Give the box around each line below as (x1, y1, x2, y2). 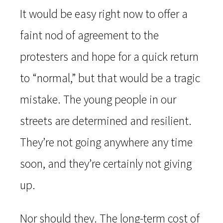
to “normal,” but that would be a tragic (20, 70, 200, 86)
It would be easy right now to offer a (20, 6, 188, 22)
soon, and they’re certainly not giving (20, 156, 192, 172)
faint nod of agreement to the (20, 27, 159, 43)
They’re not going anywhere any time (20, 134, 193, 150)
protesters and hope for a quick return (20, 49, 199, 65)
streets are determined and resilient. (20, 113, 192, 129)
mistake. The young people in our (20, 92, 176, 108)
